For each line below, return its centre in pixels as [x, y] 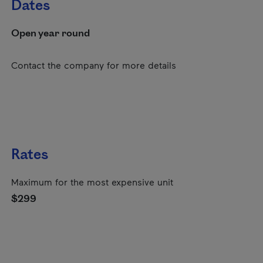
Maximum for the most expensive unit [92, 182]
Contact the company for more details [94, 65]
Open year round [50, 33]
